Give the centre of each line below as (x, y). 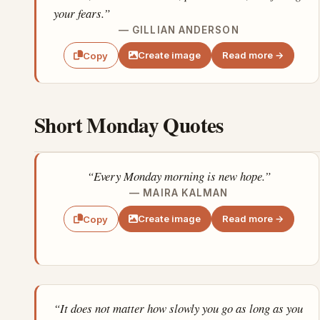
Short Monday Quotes (129, 125)
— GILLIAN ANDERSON (179, 30)
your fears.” (82, 13)
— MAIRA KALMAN (179, 193)
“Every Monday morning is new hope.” (179, 176)
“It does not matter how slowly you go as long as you (178, 309)
